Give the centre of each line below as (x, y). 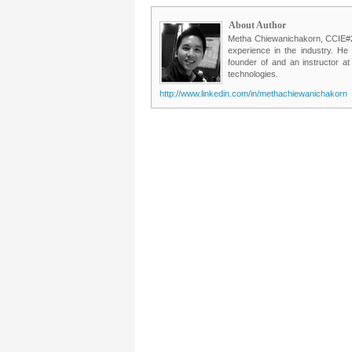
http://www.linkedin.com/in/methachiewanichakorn (253, 93)
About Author (257, 25)
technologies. (253, 74)
